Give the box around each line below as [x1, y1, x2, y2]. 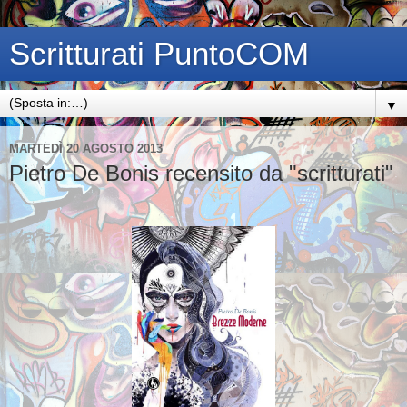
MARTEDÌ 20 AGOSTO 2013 [9, 141, 163, 155]
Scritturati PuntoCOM [9, 36, 309, 71]
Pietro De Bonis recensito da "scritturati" [9, 161, 393, 185]
